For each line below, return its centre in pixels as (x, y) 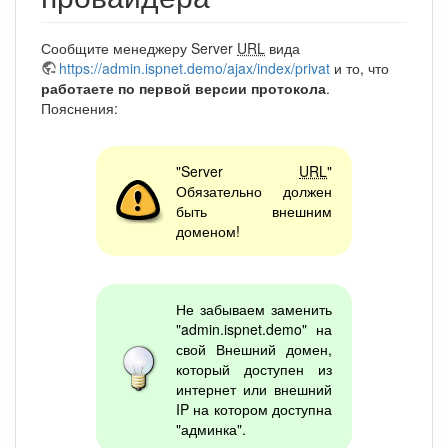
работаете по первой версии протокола (183, 87)
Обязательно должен (254, 190)
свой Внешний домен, (254, 348)
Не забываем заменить (254, 308)
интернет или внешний (254, 388)
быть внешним (254, 210)
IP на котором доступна (254, 408)
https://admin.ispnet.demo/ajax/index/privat (194, 67)
